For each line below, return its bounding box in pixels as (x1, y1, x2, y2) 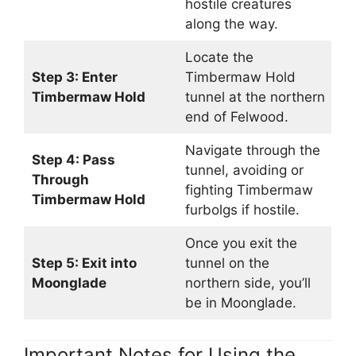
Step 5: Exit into (31, 254, 137, 271)
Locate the (184, 48, 253, 65)
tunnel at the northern (184, 88, 325, 105)
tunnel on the (184, 254, 269, 271)
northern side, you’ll (184, 274, 311, 291)
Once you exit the (184, 234, 297, 251)
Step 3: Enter (31, 68, 118, 85)
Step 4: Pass (31, 151, 115, 168)
